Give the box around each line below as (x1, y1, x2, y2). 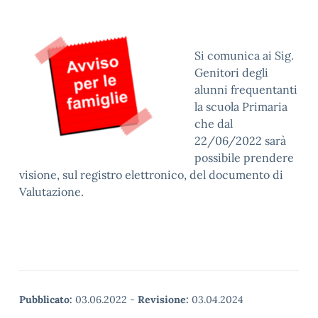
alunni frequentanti (194, 82, 297, 97)
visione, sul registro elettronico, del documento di (19, 168, 283, 182)
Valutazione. (19, 185, 84, 199)
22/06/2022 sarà (194, 133, 286, 148)
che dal (194, 116, 233, 131)
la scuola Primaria (194, 99, 287, 114)
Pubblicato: (19, 293, 72, 306)
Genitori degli (194, 65, 268, 79)
